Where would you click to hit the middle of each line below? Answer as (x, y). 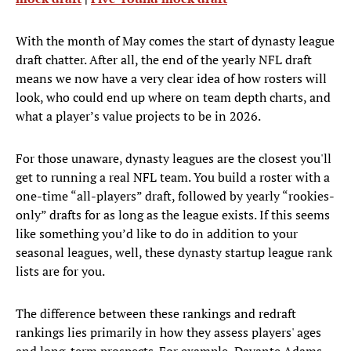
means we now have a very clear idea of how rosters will (171, 79)
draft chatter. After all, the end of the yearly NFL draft (164, 60)
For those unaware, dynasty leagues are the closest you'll (174, 159)
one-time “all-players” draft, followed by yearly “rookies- (175, 196)
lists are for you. (62, 271)
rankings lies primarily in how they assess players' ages (168, 333)
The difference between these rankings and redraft (156, 314)
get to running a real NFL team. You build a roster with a (173, 177)
